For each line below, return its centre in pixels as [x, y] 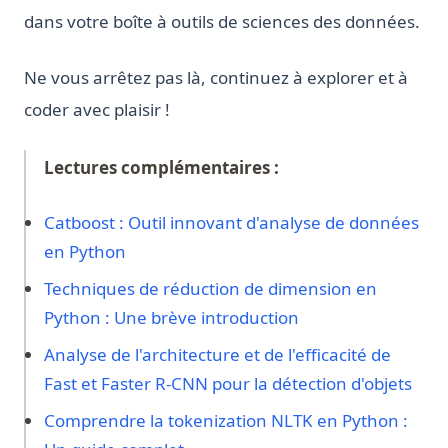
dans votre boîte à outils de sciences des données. [222, 22]
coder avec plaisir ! [97, 110]
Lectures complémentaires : [161, 167]
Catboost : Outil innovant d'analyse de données [231, 222]
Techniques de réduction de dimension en [210, 288]
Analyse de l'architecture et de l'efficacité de [217, 354]
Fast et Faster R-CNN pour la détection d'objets [227, 383]
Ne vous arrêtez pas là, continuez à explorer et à [216, 78]
